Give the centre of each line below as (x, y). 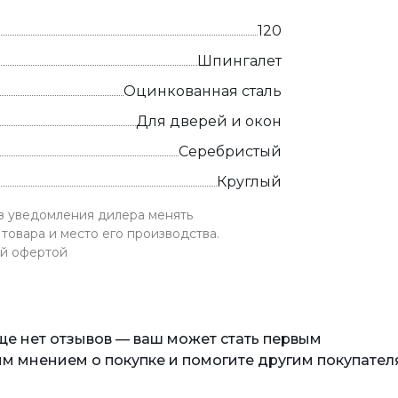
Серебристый (230, 151)
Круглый (249, 182)
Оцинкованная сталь (203, 91)
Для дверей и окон (209, 121)
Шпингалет (239, 61)
